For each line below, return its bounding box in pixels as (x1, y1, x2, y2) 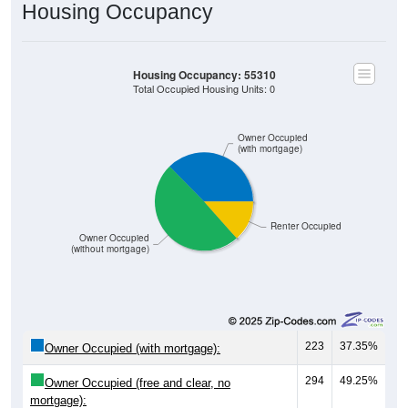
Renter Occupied (270, 219, 342, 232)
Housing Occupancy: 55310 (132, 66, 276, 83)
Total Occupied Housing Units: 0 (133, 81, 275, 96)
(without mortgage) (70, 242, 149, 255)
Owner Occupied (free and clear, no (45, 375, 230, 390)
